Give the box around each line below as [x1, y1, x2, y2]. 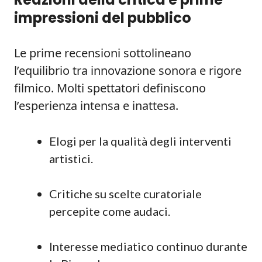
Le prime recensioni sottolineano [14, 45, 191, 61]
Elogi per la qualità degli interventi [49, 134, 232, 148]
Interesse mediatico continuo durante [49, 239, 247, 253]
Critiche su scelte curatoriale [49, 187, 202, 201]
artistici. [49, 151, 93, 166]
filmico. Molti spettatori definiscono [14, 80, 206, 96]
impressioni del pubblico [14, 8, 191, 27]
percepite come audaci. [49, 204, 170, 218]
